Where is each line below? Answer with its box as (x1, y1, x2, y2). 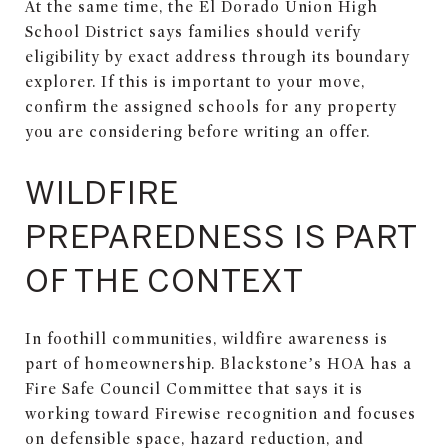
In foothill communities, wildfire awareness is (25, 329, 388, 348)
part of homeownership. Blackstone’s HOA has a (25, 354, 412, 373)
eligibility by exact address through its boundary (25, 47, 410, 66)
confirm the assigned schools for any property (25, 97, 397, 116)
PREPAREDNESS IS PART (25, 216, 417, 255)
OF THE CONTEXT (25, 260, 304, 299)
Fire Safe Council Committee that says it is (25, 379, 363, 398)
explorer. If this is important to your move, (25, 72, 365, 91)
